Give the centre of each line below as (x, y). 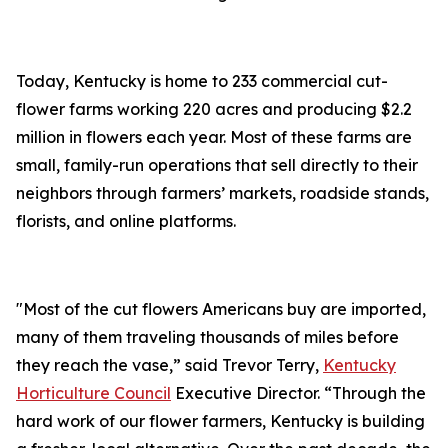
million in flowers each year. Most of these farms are (214, 137)
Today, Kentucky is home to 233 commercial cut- (202, 81)
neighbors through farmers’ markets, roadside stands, (222, 193)
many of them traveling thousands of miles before (207, 337)
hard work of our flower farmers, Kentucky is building (220, 421)
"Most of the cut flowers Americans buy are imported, (221, 309)
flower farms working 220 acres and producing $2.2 (214, 109)
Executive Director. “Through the (298, 393)
